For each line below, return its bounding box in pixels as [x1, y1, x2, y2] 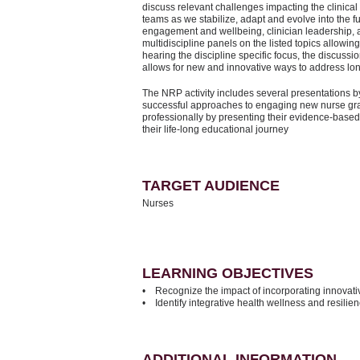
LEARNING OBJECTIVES [142, 264, 313, 281]
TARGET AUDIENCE [142, 177, 280, 194]
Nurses [142, 197, 174, 209]
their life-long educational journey [142, 123, 288, 135]
